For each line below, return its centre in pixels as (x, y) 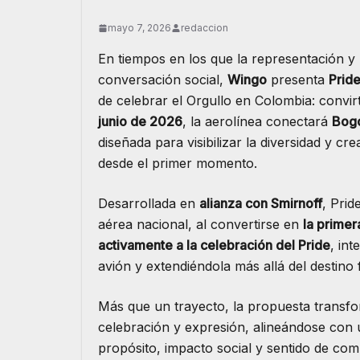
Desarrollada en (149, 204)
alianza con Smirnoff (261, 204)
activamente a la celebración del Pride (214, 245)
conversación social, (163, 80)
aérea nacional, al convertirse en (200, 225)
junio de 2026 (140, 122)
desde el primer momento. (178, 164)
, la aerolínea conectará (257, 122)
